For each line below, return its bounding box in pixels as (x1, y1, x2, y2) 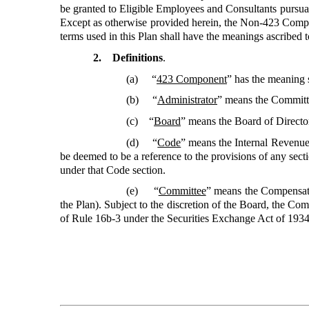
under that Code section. (60, 163, 166, 176)
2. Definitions (93, 51, 163, 63)
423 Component (157, 72, 227, 85)
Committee (158, 185, 206, 197)
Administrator (157, 94, 217, 106)
